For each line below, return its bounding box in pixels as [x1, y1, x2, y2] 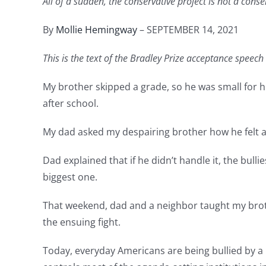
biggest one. [43, 170, 97, 183]
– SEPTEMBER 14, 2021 [137, 23, 239, 36]
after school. [43, 96, 99, 110]
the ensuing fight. [43, 215, 121, 229]
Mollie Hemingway [56, 23, 137, 36]
